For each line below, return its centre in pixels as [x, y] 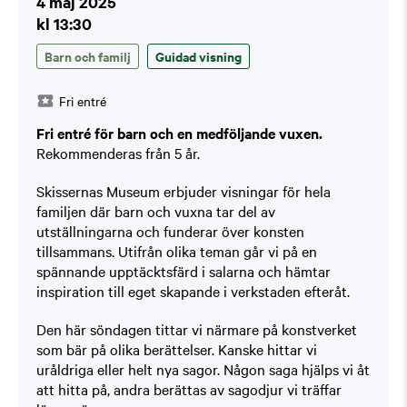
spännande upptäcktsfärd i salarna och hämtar [184, 270]
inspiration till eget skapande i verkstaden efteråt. [193, 290]
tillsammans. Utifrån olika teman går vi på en [177, 250]
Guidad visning [199, 55]
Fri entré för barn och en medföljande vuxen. [179, 132]
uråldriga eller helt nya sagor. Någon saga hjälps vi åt [203, 368]
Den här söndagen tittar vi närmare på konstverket [197, 328]
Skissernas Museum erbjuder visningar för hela [184, 190]
